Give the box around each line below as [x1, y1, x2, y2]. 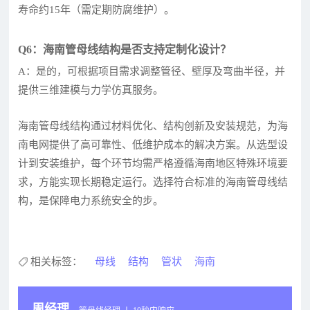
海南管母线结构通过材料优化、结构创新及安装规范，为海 [18, 120, 289, 131]
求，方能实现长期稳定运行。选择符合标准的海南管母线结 [18, 176, 289, 188]
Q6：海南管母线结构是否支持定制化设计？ [18, 43, 232, 55]
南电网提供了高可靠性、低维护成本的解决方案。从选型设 [18, 138, 289, 150]
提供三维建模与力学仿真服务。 [18, 84, 164, 95]
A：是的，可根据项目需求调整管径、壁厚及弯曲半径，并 [18, 65, 286, 77]
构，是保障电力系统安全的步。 [18, 194, 164, 206]
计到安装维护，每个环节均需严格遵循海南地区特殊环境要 [18, 157, 289, 169]
